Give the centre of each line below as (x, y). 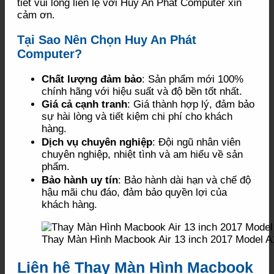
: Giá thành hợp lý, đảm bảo (191, 105)
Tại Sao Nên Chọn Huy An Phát (107, 40)
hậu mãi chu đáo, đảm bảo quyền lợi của (134, 192)
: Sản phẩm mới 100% (193, 79)
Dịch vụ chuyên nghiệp (97, 143)
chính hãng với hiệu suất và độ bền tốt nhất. (142, 91)
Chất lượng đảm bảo (92, 79)
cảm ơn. (36, 15)
